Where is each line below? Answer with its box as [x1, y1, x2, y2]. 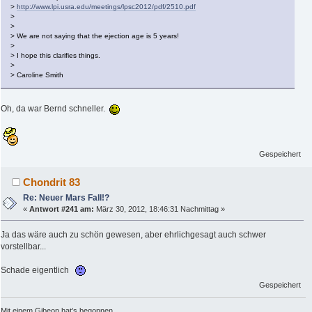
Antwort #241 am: [29, 205, 95, 214]
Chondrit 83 [23, 176, 81, 189]
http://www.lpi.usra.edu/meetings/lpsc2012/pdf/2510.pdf [17, 3, 196, 11]
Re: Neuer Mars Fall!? [23, 193, 110, 203]
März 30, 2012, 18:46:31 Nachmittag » [94, 205, 226, 214]
